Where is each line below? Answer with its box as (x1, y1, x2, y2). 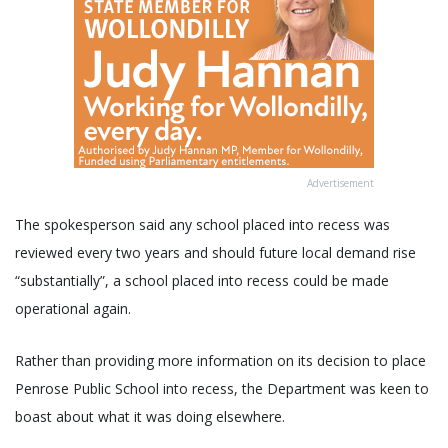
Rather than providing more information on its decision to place (15, 350, 426, 370)
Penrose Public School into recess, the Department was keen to (15, 378, 429, 398)
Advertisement (307, 175, 374, 190)
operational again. (15, 298, 131, 318)
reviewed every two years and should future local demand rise (15, 242, 416, 262)
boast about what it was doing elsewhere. (15, 406, 285, 426)
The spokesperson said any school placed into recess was (15, 214, 390, 234)
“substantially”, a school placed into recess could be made (15, 270, 389, 290)
